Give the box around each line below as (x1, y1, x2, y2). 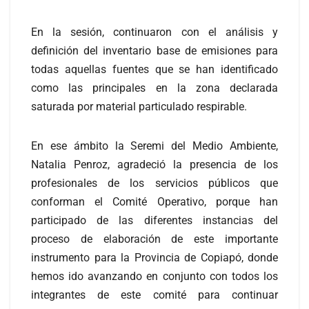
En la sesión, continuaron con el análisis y (31, 26, 278, 39)
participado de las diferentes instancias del (31, 214, 278, 228)
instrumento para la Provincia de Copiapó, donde (31, 251, 278, 265)
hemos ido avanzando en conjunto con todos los (31, 270, 278, 283)
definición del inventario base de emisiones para (31, 44, 278, 58)
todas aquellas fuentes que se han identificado (31, 63, 278, 77)
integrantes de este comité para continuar (31, 288, 278, 302)
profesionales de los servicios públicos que (31, 177, 278, 190)
